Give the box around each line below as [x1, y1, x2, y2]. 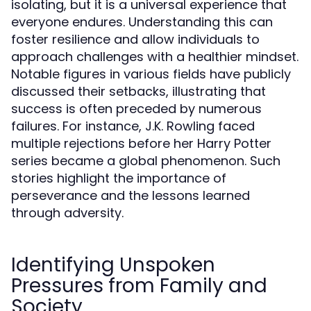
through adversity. [11, 204, 124, 221]
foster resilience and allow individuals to [11, 31, 260, 48]
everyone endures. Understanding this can [11, 13, 273, 31]
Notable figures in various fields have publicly [11, 65, 291, 83]
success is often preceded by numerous [11, 100, 262, 117]
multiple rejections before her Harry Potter [11, 135, 271, 152]
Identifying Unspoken [11, 251, 215, 278]
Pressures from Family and [11, 272, 267, 299]
